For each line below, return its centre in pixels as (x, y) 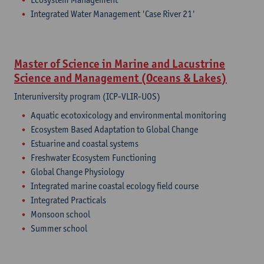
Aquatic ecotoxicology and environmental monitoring (128, 115)
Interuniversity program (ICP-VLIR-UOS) (87, 96)
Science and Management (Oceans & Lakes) (121, 78)
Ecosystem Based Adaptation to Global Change (114, 129)
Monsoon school (60, 214)
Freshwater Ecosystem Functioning (93, 158)
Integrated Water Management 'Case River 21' (113, 14)
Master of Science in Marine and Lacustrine (120, 64)
